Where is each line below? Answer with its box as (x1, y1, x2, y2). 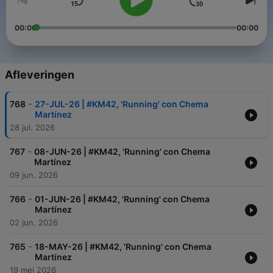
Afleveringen (5, 68, 74, 82)
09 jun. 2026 (10, 170, 58, 180)
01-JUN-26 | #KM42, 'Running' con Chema (35, 194, 210, 205)
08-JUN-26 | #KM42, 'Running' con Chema (34, 146, 210, 157)
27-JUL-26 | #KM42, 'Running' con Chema (35, 99, 208, 110)
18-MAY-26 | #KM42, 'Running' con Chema (35, 241, 211, 252)
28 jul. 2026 (10, 122, 55, 133)
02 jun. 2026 (10, 218, 58, 228)
